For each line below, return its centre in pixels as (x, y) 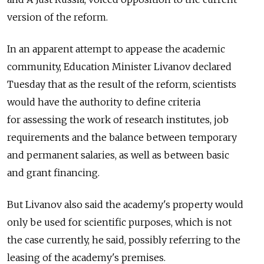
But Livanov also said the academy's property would (125, 205)
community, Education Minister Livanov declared (119, 67)
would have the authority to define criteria (104, 102)
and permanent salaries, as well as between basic (118, 155)
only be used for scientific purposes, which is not (119, 222)
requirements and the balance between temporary (122, 138)
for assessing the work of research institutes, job (118, 120)
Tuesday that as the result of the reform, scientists (122, 85)
